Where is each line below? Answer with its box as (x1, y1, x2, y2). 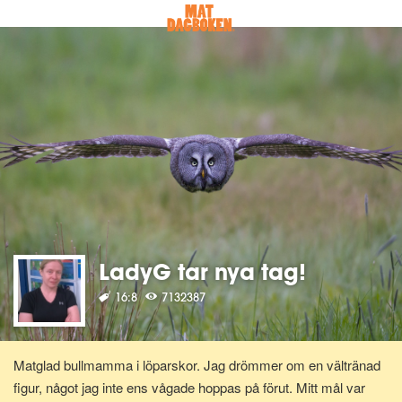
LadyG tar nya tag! (99, 257, 306, 286)
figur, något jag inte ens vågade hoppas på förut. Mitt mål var (13, 378, 365, 397)
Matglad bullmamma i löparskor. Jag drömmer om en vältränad (13, 355, 380, 374)
